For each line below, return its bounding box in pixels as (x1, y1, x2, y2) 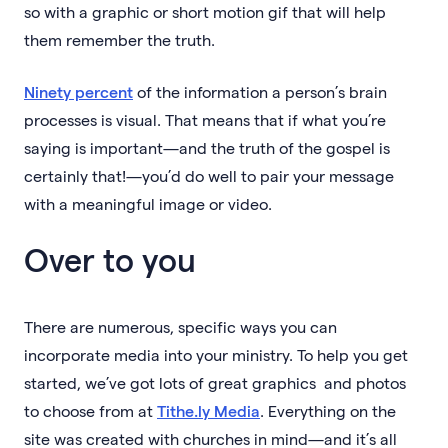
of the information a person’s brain (133, 81, 387, 101)
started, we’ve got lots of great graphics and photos (24, 372, 406, 392)
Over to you (24, 239, 196, 278)
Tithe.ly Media (157, 400, 260, 420)
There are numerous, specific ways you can (24, 316, 337, 336)
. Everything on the (260, 400, 396, 420)
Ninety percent (24, 81, 133, 101)
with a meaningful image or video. (24, 193, 272, 213)
